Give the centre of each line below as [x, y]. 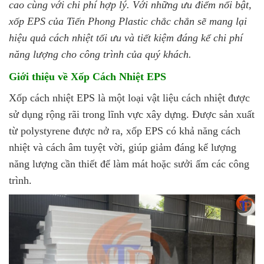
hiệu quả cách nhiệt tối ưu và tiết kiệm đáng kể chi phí [126, 38]
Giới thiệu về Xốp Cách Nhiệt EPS [88, 77]
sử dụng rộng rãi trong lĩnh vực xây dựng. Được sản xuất [132, 115]
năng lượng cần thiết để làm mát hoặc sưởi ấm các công [129, 164]
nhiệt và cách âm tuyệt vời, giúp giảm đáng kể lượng [123, 148]
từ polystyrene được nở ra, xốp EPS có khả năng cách [125, 131]
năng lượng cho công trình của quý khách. [100, 55]
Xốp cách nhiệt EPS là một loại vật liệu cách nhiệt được [129, 98]
